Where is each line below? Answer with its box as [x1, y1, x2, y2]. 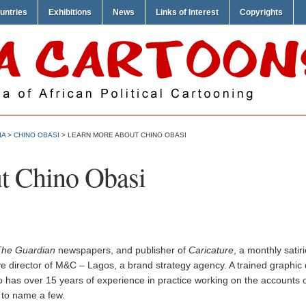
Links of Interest [156, 8, 219, 17]
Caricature [189, 245, 234, 255]
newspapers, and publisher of [55, 245, 189, 255]
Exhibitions [48, 8, 92, 17]
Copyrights [240, 8, 283, 17]
